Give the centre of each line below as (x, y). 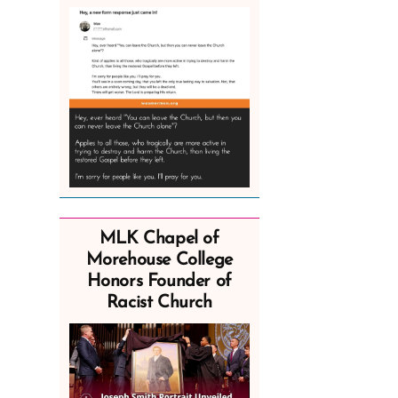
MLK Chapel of (159, 239)
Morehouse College (159, 260)
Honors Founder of (159, 281)
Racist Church (159, 302)
